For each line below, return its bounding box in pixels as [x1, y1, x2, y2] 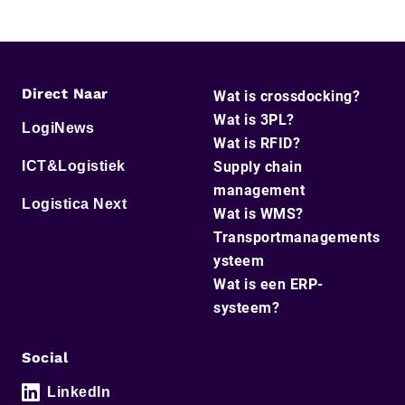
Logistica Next [22, 195, 127, 212]
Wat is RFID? [213, 134, 300, 152]
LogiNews [22, 119, 94, 136]
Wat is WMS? [213, 204, 304, 222]
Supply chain [213, 157, 302, 175]
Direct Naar [22, 84, 108, 102]
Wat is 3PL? [213, 110, 295, 128]
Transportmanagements [213, 228, 380, 246]
